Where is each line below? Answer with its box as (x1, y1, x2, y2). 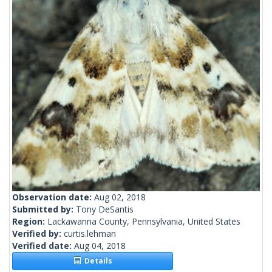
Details (80, 256, 112, 267)
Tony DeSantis (76, 203, 134, 216)
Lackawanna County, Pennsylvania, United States (47, 216, 240, 228)
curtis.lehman (64, 228, 116, 240)
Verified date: (12, 240, 74, 252)
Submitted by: (12, 203, 76, 216)
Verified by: (12, 228, 64, 240)
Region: (12, 216, 47, 228)
